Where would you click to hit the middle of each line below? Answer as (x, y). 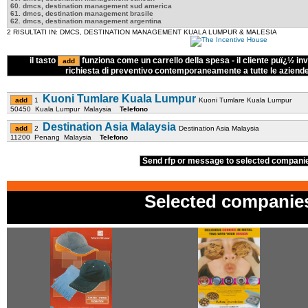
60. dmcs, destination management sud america (91, 6)
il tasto (42, 60)
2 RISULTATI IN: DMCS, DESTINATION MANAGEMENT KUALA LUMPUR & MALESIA (142, 32)
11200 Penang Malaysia (55, 137)
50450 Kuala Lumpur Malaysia (65, 109)
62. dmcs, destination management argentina (86, 21)
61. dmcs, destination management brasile (82, 13)
